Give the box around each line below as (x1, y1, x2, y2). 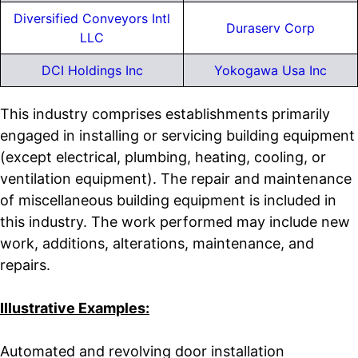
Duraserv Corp (226, 20, 315, 37)
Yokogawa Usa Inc (214, 62, 327, 79)
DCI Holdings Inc (41, 62, 143, 79)
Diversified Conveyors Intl (14, 10, 170, 27)
